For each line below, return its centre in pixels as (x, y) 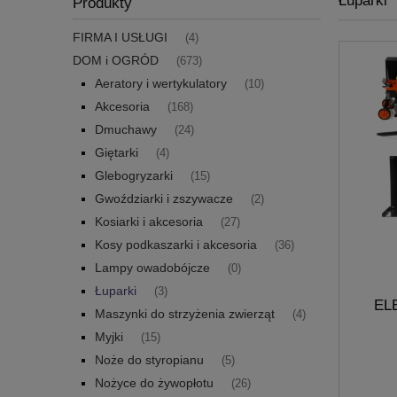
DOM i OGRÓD (116, 61)
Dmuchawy (126, 130)
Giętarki (117, 153)
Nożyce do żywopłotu (154, 383)
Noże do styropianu (149, 360)
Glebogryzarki (134, 176)
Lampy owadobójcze (152, 268)
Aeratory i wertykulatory (161, 84)
